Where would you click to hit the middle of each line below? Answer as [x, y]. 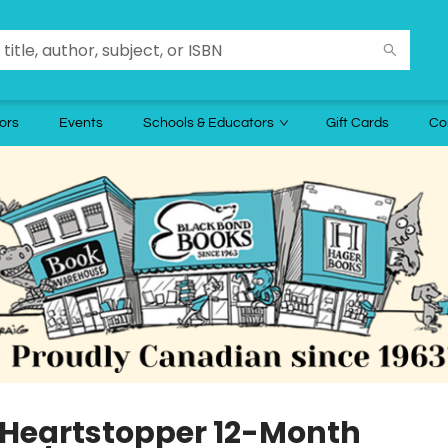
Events [81, 123]
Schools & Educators [208, 123]
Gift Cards [357, 123]
